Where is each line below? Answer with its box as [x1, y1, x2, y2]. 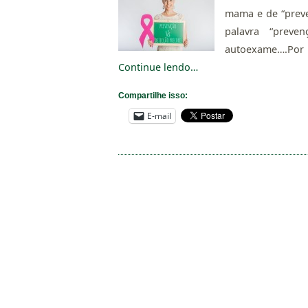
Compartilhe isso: [118, 90, 188, 100]
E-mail [147, 109, 171, 122]
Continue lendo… [118, 60, 198, 74]
